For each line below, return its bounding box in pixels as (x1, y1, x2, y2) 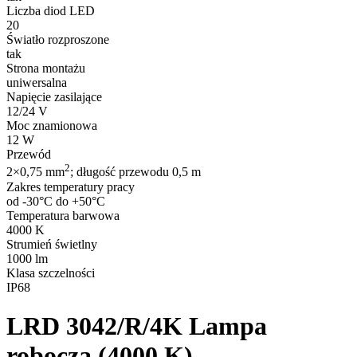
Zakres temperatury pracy (6, 179, 135, 194)
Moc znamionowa (6, 119, 97, 133)
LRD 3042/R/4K (6, 312, 182, 341)
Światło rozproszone (6, 33, 109, 47)
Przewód (6, 147, 51, 162)
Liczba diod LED (6, 4, 95, 18)
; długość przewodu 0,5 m (70, 165, 201, 179)
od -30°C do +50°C (6, 194, 105, 208)
